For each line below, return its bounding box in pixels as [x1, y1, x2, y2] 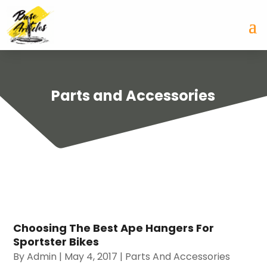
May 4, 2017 [64, 249, 118, 263]
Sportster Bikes [13, 234, 100, 249]
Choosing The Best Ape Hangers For [13, 220, 215, 235]
